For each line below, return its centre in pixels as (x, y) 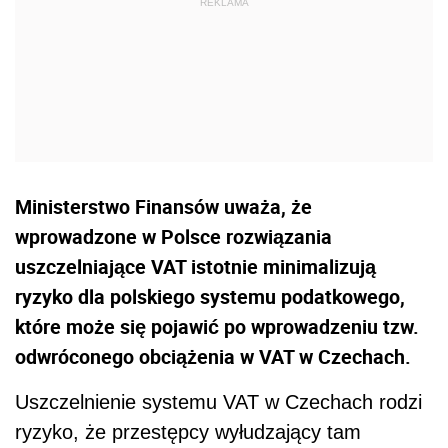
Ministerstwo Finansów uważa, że (163, 207)
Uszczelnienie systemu (119, 402)
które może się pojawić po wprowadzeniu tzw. (217, 327)
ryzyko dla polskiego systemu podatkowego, (210, 297)
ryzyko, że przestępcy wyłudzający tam (188, 432)
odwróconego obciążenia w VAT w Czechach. (213, 357)
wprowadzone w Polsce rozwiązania (173, 237)
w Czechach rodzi (340, 402)
